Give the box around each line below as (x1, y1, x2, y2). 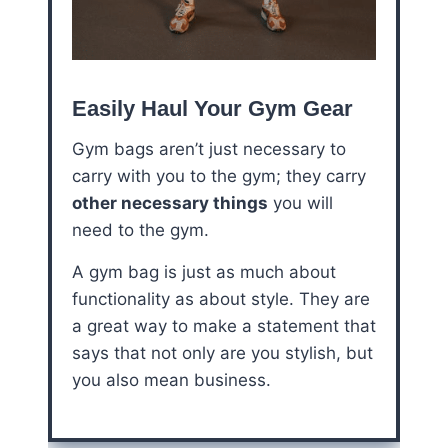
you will (268, 193, 333, 214)
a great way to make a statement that (72, 316, 376, 337)
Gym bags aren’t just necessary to (72, 139, 346, 160)
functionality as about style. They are (72, 289, 370, 310)
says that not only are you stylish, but (72, 343, 373, 364)
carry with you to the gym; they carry (72, 166, 366, 187)
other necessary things (72, 193, 268, 214)
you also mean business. (72, 370, 271, 391)
